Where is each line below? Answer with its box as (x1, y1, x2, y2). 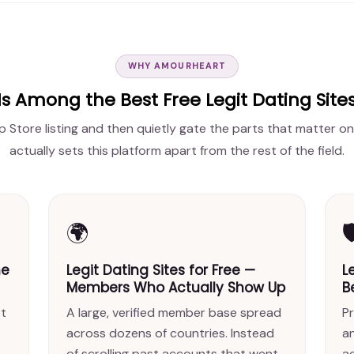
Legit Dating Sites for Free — (66, 261, 255, 281)
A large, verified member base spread (66, 303, 281, 321)
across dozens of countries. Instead (66, 324, 274, 341)
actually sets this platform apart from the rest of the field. (9, 142, 345, 160)
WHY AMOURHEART (127, 60, 227, 72)
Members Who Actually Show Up (66, 278, 285, 298)
